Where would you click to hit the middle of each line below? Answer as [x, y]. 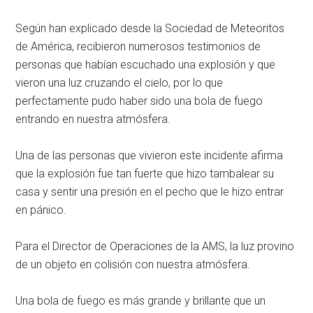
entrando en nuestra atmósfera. [93, 119]
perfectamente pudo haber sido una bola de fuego [139, 101]
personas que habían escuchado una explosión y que [146, 64]
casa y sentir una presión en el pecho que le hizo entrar [150, 191]
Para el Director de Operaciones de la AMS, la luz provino [155, 246]
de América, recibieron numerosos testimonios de [138, 46]
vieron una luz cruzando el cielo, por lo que [119, 82]
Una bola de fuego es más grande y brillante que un [141, 300]
